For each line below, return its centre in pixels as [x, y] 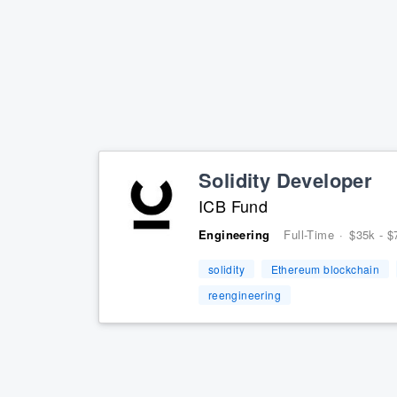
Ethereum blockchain [325, 269]
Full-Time [309, 235]
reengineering [244, 295]
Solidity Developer [286, 180]
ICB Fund [234, 206]
